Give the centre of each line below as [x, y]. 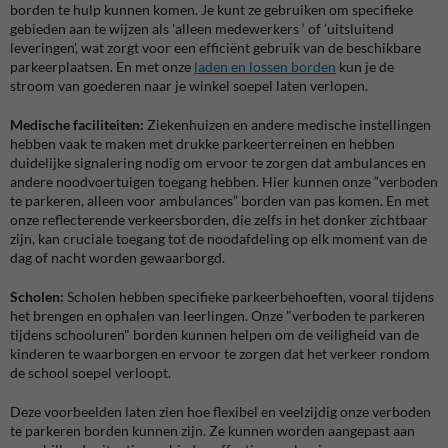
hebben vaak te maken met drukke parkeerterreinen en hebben [202, 144]
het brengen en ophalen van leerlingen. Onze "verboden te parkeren [217, 316]
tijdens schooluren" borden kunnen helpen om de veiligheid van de [214, 335]
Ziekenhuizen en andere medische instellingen [287, 125]
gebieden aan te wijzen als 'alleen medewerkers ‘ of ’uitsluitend [202, 29]
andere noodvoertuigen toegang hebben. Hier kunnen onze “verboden [224, 182]
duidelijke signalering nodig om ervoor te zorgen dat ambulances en [218, 163]
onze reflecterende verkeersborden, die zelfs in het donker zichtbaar [219, 220]
